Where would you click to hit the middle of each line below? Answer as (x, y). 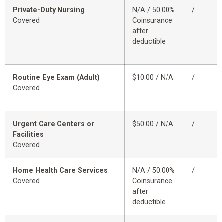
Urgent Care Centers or (54, 124)
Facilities (28, 135)
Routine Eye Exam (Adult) (56, 78)
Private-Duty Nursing (49, 10)
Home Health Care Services (60, 171)
